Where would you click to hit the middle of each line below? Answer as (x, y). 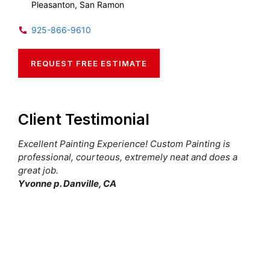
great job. (38, 170)
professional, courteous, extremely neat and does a (128, 157)
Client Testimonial (84, 119)
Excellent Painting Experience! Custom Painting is (124, 143)
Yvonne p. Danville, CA (67, 183)
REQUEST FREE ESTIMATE (89, 63)
